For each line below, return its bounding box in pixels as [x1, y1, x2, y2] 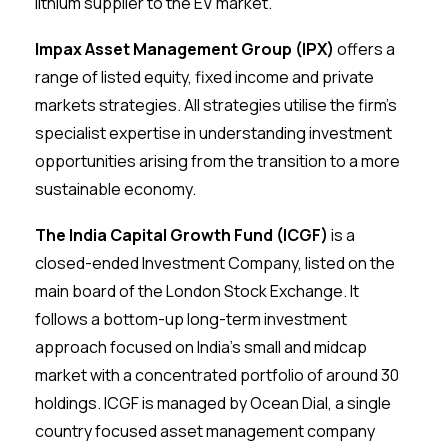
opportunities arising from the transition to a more [35, 150, 401, 172]
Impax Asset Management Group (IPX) [35, 38, 335, 60]
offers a [334, 38, 396, 60]
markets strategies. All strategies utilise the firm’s [35, 94, 398, 116]
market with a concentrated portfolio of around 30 [35, 364, 400, 386]
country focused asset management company [35, 420, 376, 442]
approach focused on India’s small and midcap [35, 336, 368, 358]
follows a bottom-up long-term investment [35, 308, 348, 330]
